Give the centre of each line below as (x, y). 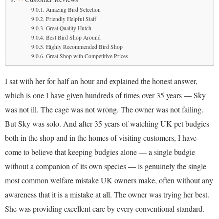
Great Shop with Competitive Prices (87, 56)
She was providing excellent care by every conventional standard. (105, 209)
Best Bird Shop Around (73, 38)
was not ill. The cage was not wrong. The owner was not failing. (104, 109)
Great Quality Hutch (68, 28)
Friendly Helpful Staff (71, 19)
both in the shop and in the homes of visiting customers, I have (101, 138)
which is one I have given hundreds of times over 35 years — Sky (105, 95)
